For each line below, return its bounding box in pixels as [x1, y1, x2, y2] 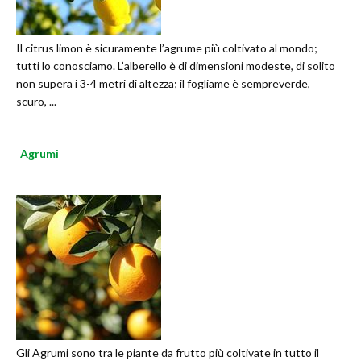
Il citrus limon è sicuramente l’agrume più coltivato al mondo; [16, 41, 317, 56]
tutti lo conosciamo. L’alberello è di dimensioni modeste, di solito [16, 59, 335, 73]
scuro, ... [16, 94, 56, 109]
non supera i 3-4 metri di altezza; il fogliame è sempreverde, [16, 77, 310, 91]
